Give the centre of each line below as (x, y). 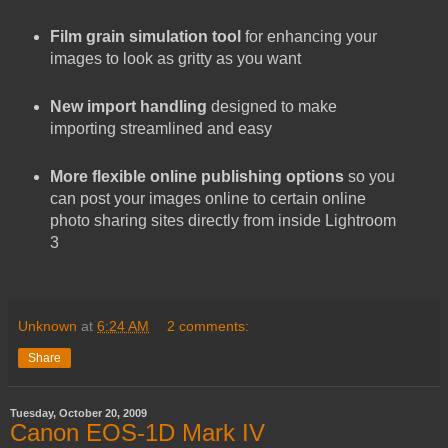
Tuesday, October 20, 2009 (78, 413)
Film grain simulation (128, 37)
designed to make (271, 107)
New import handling (128, 107)
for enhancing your (308, 37)
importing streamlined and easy (160, 129)
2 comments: (208, 326)
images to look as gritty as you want (175, 59)
